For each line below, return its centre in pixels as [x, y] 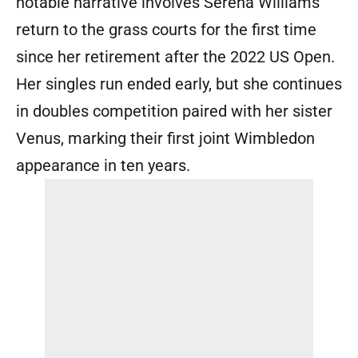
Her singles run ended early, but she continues [179, 84]
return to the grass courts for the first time [166, 30]
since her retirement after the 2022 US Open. [175, 57]
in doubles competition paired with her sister [174, 111]
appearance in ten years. [103, 166]
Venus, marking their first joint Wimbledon [165, 139]
